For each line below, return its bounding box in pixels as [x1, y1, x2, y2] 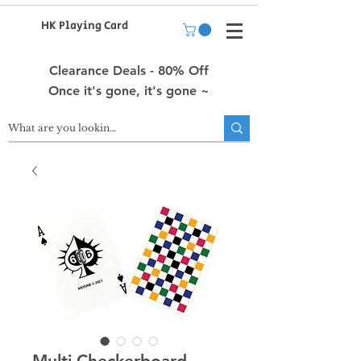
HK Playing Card [41, 18, 128, 34]
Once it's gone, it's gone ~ [48, 83, 210, 98]
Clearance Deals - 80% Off [49, 63, 209, 78]
